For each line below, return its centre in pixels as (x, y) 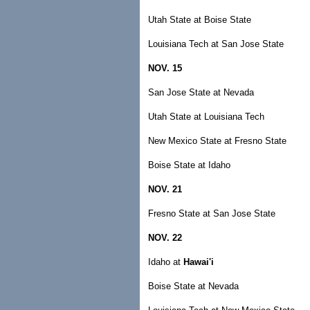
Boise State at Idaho (189, 165)
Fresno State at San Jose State (212, 213)
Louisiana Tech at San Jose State (216, 44)
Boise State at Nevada (193, 286)
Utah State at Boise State (200, 20)
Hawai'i (199, 262)
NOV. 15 (165, 68)
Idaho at (166, 262)
